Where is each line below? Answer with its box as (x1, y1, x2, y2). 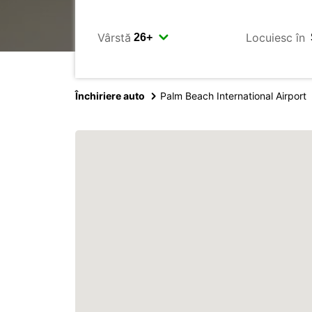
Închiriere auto (75, 90, 145, 102)
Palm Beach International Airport (160, 90, 306, 102)
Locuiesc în (246, 30, 305, 45)
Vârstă (97, 30, 131, 45)
